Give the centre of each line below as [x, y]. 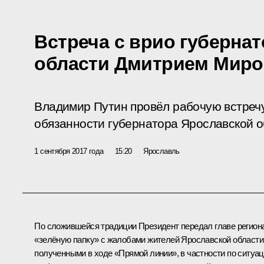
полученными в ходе [74, 253]
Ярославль [161, 151]
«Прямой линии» [146, 253]
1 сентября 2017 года [69, 151]
